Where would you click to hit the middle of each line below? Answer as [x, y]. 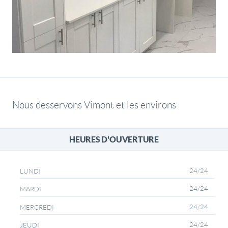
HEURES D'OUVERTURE [114, 139]
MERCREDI [37, 207]
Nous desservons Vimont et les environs [94, 105]
